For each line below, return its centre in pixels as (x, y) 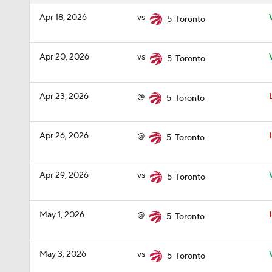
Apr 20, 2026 (64, 57)
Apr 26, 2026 (64, 136)
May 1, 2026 (62, 215)
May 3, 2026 (63, 254)
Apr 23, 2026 (64, 97)
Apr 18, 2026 (63, 18)
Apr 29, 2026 (64, 175)
